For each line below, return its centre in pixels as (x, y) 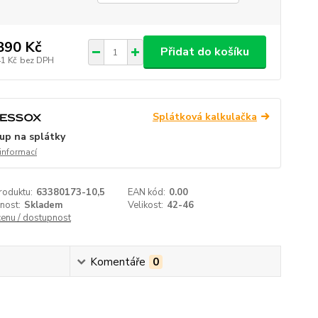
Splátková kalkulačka (204, 117)
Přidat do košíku (204, 52)
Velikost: (146, 205)
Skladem (43, 205)
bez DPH (37, 60)
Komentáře (118, 262)
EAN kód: (147, 193)
